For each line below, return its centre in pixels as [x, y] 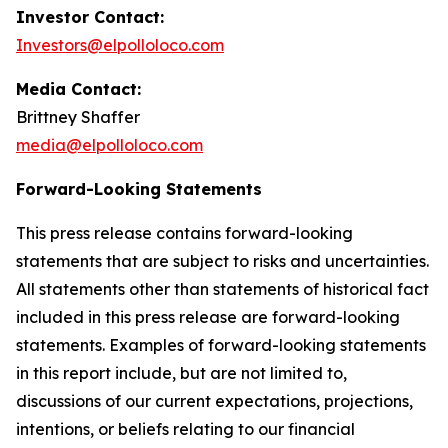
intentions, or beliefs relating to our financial [185, 429]
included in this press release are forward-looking [208, 317]
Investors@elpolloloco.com [120, 45]
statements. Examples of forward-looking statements [221, 345]
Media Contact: [78, 89]
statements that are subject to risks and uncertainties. [222, 261]
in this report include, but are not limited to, [181, 373]
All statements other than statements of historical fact [222, 289]
